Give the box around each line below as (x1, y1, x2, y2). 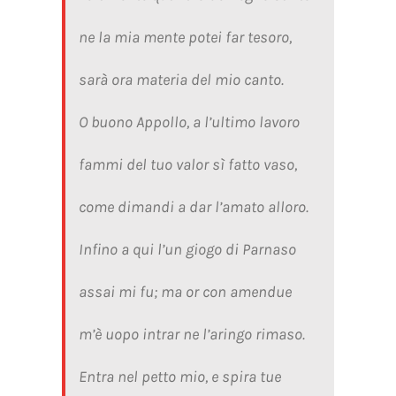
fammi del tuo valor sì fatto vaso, (78, 154, 297, 174)
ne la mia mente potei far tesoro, (78, 27, 292, 47)
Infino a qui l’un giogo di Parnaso (78, 239, 296, 259)
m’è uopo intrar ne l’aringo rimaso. (78, 324, 305, 344)
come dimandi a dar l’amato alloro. (78, 196, 308, 217)
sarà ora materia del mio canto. (78, 69, 284, 89)
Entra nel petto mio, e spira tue (78, 366, 281, 386)
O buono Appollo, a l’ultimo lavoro (78, 111, 300, 132)
